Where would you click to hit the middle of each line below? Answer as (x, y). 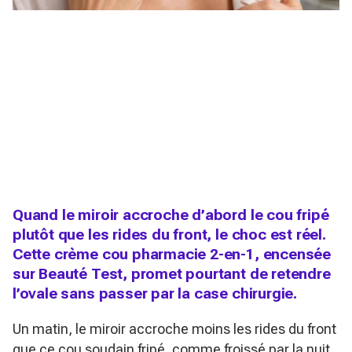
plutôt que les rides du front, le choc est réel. (169, 234)
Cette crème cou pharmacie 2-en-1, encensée (172, 254)
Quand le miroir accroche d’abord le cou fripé (171, 214)
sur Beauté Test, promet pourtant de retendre (172, 273)
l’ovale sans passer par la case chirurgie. (155, 293)
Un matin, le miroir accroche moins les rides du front (174, 328)
